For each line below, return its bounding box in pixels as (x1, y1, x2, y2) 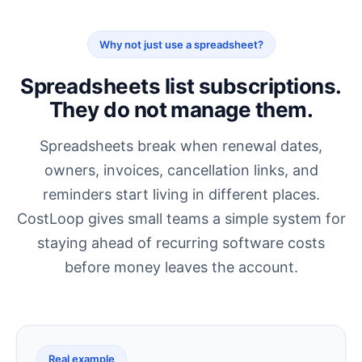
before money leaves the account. (64, 259, 298, 276)
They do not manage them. (48, 97, 314, 123)
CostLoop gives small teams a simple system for (16, 210, 346, 228)
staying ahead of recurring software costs (37, 234, 325, 252)
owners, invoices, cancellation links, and (44, 162, 318, 179)
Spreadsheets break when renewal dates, (40, 137, 322, 155)
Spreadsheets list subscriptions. (20, 74, 342, 99)
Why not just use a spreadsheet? (99, 38, 263, 52)
